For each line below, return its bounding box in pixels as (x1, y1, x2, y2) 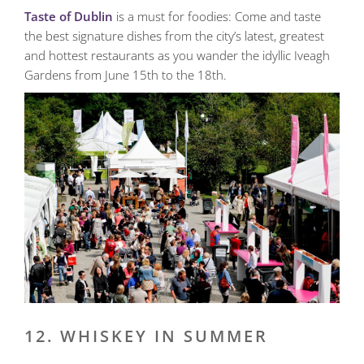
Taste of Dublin (24, 8, 113, 25)
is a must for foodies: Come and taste (113, 8, 321, 25)
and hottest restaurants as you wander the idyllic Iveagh (24, 47, 330, 64)
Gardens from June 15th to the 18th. (24, 67, 227, 84)
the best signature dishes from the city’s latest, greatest (24, 28, 324, 45)
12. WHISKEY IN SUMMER (24, 324, 268, 347)
